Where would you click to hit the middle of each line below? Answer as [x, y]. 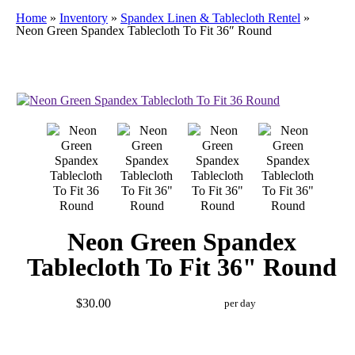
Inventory [84, 18]
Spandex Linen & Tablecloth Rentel [210, 18]
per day [240, 303]
